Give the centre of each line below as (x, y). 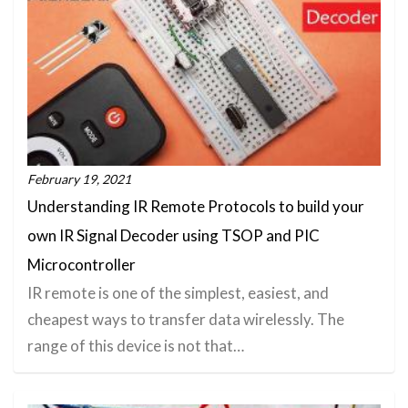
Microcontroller (82, 264)
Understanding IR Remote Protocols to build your (196, 206)
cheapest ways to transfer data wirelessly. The (186, 319)
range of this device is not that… (136, 345)
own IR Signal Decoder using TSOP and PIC (173, 235)
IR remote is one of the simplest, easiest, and (178, 292)
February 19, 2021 (79, 178)
